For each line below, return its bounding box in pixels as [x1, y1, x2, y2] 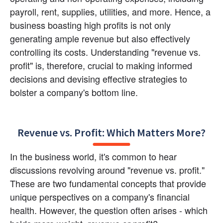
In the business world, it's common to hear [10, 149, 177, 163]
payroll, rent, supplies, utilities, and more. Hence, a [10, 5, 211, 18]
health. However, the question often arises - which [10, 203, 208, 217]
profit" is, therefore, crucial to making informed [10, 59, 192, 72]
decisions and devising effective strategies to [10, 72, 187, 86]
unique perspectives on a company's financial [10, 190, 190, 203]
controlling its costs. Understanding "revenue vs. [10, 45, 201, 59]
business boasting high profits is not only [10, 18, 171, 32]
